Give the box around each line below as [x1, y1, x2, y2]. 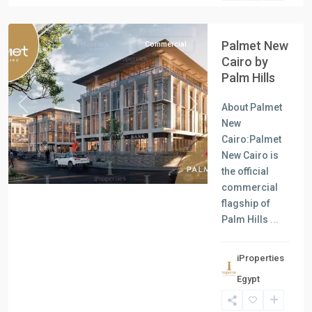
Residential [22, 266, 74, 277]
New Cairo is [221, 150, 279, 161]
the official [221, 166, 269, 177]
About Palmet [221, 102, 282, 113]
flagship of [221, 198, 270, 209]
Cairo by [221, 54, 268, 69]
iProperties [236, 253, 284, 263]
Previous [22, 104, 63, 116]
